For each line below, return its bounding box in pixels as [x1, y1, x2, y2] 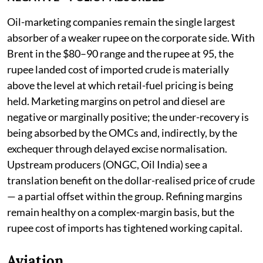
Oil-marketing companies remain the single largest [7, 15, 235, 28]
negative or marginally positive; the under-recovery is [7, 110, 249, 123]
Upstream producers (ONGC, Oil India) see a [7, 157, 207, 171]
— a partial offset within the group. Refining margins [7, 189, 242, 203]
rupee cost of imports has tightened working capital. [7, 221, 242, 234]
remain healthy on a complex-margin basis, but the [7, 205, 234, 218]
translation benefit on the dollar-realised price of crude [7, 173, 255, 187]
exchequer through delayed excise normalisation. [7, 141, 227, 155]
